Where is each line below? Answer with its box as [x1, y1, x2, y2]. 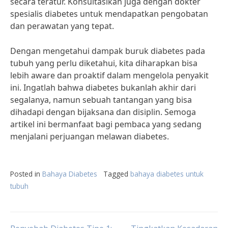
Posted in [10, 169, 42, 179]
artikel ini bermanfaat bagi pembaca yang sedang [10, 119, 202, 130]
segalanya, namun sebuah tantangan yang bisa [10, 94, 192, 105]
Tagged [103, 169, 130, 179]
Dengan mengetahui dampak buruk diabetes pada [10, 45, 205, 56]
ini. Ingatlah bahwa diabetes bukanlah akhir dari [10, 82, 196, 93]
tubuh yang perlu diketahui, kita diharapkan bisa [10, 58, 197, 69]
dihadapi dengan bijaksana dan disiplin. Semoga [10, 106, 196, 118]
